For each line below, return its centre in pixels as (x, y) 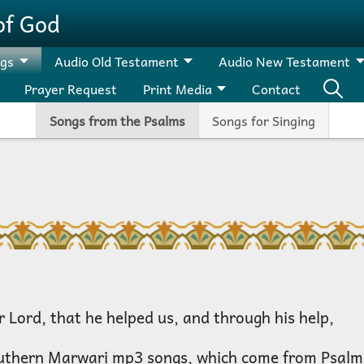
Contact (277, 89)
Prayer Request (70, 89)
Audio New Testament (285, 61)
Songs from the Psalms (117, 120)
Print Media (177, 89)
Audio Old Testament (116, 61)
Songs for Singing (263, 120)
